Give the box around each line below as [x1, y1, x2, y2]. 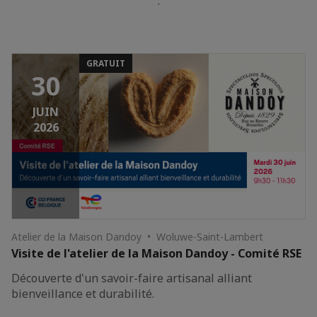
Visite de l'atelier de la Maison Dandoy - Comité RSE [11, 245, 301, 261]
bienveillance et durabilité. [11, 285, 154, 301]
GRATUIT [86, 57, 125, 69]
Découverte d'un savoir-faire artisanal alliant [11, 270, 252, 286]
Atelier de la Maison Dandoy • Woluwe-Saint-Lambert [11, 229, 263, 243]
